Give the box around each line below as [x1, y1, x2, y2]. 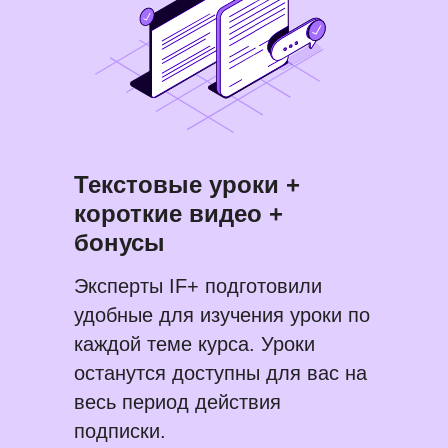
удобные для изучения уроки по [74, 304, 370, 327]
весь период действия [74, 391, 281, 414]
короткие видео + [74, 200, 283, 228]
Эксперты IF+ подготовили [74, 275, 322, 298]
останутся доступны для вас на [74, 362, 367, 385]
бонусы [74, 229, 165, 257]
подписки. [74, 420, 166, 443]
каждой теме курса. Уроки [74, 333, 315, 356]
